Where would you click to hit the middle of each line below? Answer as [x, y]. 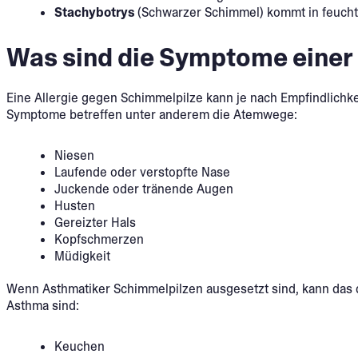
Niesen [74, 156]
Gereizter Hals [95, 223]
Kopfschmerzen [99, 240]
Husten [75, 206]
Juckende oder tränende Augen [144, 189]
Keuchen [80, 347]
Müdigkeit [82, 257]
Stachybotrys [96, 12]
